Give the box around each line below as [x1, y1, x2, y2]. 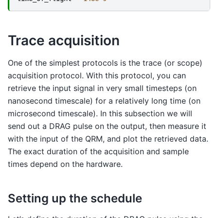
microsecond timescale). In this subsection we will [8, 108, 192, 118]
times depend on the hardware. [8, 159, 123, 169]
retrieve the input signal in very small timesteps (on [8, 83, 197, 93]
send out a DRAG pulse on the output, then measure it [8, 121, 206, 131]
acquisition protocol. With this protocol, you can [8, 70, 186, 80]
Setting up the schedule [8, 191, 142, 205]
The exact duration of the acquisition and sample [8, 146, 189, 156]
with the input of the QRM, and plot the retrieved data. [8, 133, 208, 144]
